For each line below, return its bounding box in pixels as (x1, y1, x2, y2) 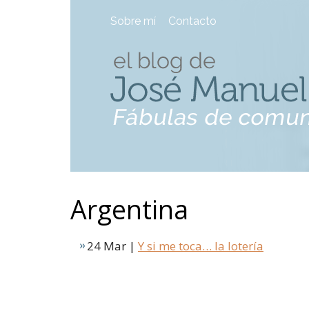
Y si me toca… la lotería (138, 238, 263, 254)
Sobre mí (110, 14, 156, 28)
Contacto (168, 14, 217, 28)
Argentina (70, 192, 188, 227)
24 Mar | (87, 238, 138, 254)
